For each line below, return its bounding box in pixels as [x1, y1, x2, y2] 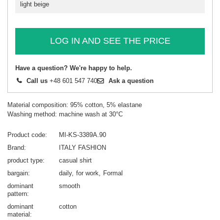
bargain [7, 169, 28, 177]
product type [7, 156, 43, 164]
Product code [7, 131, 45, 138]
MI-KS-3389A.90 [59, 131, 106, 138]
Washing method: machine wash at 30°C [7, 110, 123, 118]
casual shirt [59, 156, 92, 164]
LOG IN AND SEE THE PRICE [50, 36, 170, 46]
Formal [103, 169, 123, 177]
